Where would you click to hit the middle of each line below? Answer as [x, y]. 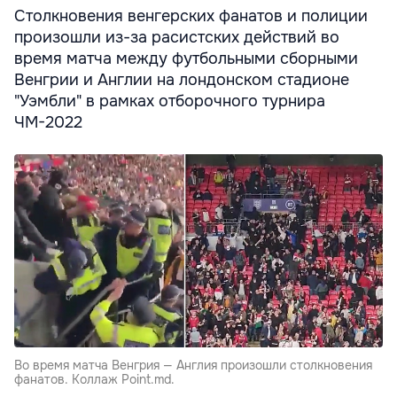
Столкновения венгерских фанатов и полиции [191, 16]
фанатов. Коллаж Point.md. [94, 379]
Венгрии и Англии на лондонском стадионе [182, 79]
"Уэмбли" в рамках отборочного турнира [170, 101]
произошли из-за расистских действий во [177, 37]
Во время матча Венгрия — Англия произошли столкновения [193, 365]
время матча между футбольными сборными [186, 58]
